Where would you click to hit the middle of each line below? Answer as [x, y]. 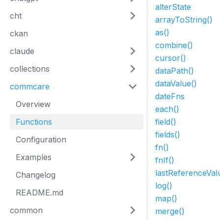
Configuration [41, 139]
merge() [170, 211]
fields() [168, 135]
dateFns [170, 96]
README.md [40, 192]
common [26, 210]
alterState [173, 7]
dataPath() [175, 71]
